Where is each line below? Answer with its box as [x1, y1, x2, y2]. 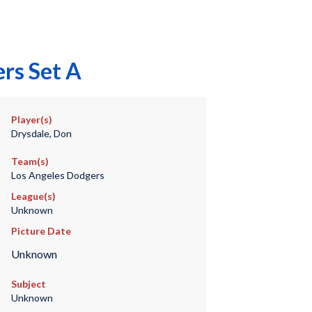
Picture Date [10, 225, 71, 237]
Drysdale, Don [10, 127, 72, 139]
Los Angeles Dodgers [10, 169, 104, 181]
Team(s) [10, 155, 49, 167]
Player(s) [10, 114, 52, 125]
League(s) [10, 190, 56, 202]
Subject [10, 278, 46, 290]
